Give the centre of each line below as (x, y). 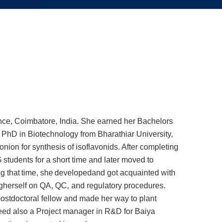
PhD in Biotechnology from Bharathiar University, (87, 134)
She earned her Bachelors (127, 121)
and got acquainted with (134, 173)
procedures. (144, 186)
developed (73, 173)
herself (15, 186)
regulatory (104, 186)
